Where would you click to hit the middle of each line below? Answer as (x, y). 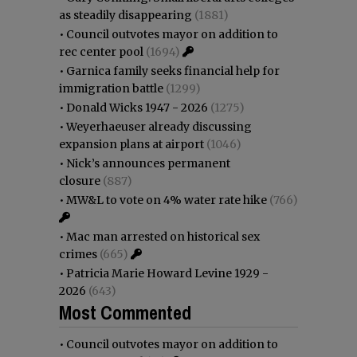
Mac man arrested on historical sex (163, 236)
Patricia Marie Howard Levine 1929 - (167, 273)
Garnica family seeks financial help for (173, 71)
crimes (78, 254)
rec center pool (101, 51)
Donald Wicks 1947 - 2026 (137, 107)
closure (80, 180)
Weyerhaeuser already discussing (159, 126)
